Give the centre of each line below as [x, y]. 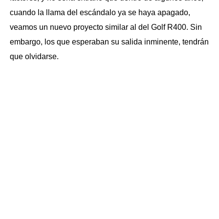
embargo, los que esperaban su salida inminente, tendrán [109, 42]
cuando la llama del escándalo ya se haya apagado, [100, 12]
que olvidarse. [34, 56]
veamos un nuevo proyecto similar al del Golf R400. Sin [106, 27]
